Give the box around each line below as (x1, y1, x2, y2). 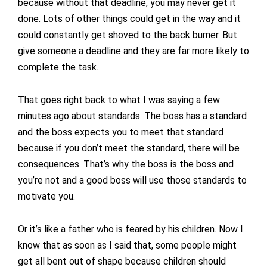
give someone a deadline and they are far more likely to (18, 45, 249, 57)
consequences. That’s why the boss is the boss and (18, 159, 234, 170)
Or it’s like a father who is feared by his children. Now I (18, 223, 243, 235)
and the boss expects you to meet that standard (18, 126, 223, 138)
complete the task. (18, 61, 98, 73)
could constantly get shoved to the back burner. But (18, 29, 237, 41)
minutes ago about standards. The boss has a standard (18, 110, 247, 122)
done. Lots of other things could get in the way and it (18, 13, 241, 25)
